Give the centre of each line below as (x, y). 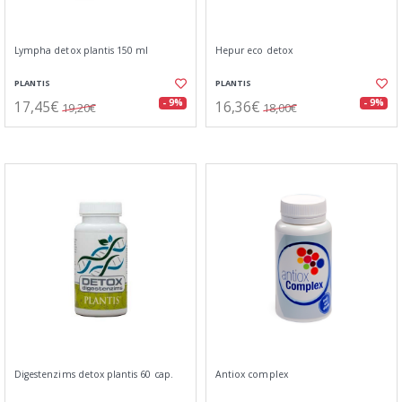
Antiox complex (252, 374)
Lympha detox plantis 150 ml (82, 50)
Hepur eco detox (254, 50)
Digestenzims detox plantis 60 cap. (94, 374)
